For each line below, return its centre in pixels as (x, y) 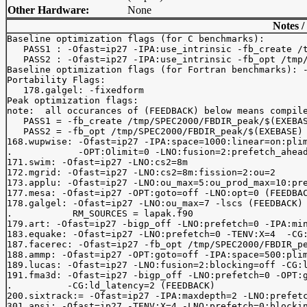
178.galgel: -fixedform (75, 90)
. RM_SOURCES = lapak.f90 (100, 213)
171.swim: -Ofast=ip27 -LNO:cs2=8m (97, 162)
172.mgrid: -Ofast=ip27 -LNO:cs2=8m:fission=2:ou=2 (141, 172)
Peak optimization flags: (73, 100)
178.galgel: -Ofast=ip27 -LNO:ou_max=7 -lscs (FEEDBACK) (155, 203)
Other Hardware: (48, 10)
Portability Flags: (56, 80)
